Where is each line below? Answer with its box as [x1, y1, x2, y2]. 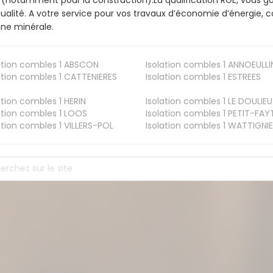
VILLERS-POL [62, 119, 114, 132]
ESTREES [225, 70, 261, 83]
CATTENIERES [62, 70, 118, 83]
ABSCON [62, 58, 99, 71]
